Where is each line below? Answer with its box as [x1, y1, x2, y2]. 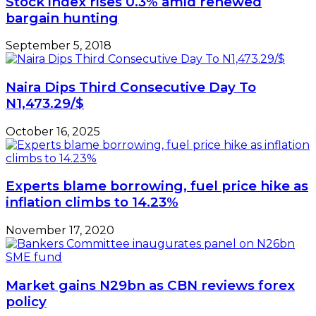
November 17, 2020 [6, 224, 114, 238]
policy [6, 293, 47, 310]
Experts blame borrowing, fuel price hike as [6, 178, 308, 195]
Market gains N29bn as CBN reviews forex [6, 276, 295, 293]
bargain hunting [6, 9, 119, 26]
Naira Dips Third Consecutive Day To [6, 79, 256, 95]
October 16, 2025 [6, 124, 100, 138]
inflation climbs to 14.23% [6, 194, 178, 211]
